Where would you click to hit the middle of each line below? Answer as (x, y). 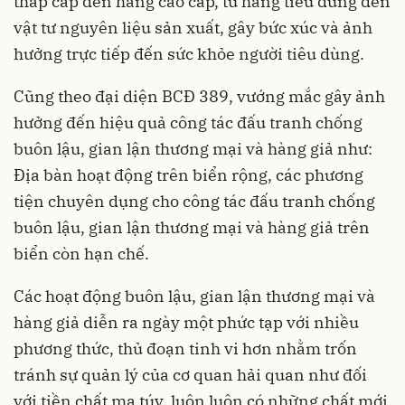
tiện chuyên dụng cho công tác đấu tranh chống (194, 202)
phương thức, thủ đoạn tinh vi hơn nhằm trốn (185, 349)
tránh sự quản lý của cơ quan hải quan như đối (190, 375)
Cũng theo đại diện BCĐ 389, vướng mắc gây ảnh (199, 97)
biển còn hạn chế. (81, 254)
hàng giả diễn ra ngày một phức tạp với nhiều (186, 323)
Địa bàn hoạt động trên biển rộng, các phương (188, 175)
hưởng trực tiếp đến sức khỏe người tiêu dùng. (189, 54)
